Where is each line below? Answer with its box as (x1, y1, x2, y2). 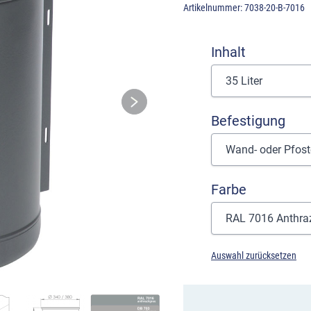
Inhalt (211, 44, 246, 61)
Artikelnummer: (183, 2, 244, 14)
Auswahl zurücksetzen (211, 250, 296, 262)
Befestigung (211, 112, 285, 130)
